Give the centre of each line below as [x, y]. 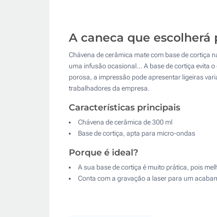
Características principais [124, 107]
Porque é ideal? [103, 152]
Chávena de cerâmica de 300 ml [125, 122]
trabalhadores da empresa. [109, 88]
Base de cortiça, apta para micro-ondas [137, 133]
